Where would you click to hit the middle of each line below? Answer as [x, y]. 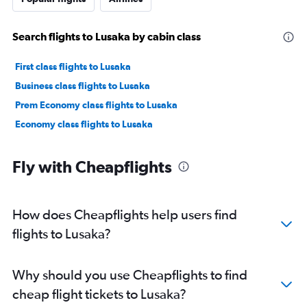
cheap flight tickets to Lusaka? [99, 294]
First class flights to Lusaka [73, 67]
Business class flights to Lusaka [83, 86]
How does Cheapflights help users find [125, 214]
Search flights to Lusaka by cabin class [107, 37]
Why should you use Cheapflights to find [130, 275]
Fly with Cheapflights [92, 167]
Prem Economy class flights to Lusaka [96, 105]
